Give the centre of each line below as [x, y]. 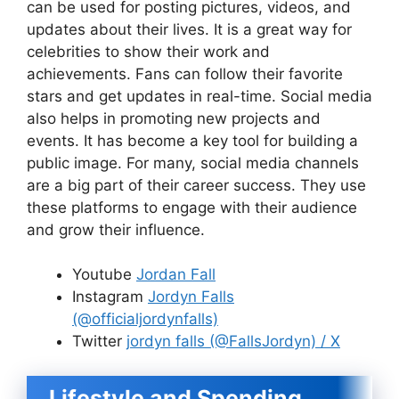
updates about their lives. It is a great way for [189, 29]
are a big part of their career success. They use [196, 185]
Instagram [110, 297]
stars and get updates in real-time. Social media [199, 96]
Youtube [104, 274]
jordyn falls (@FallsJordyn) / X [233, 341]
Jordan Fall [176, 274]
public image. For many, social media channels [193, 163]
